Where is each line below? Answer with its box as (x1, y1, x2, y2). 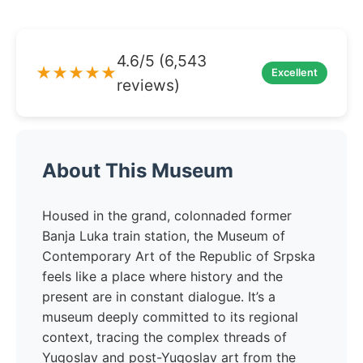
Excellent (271, 66, 318, 79)
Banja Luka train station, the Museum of (42, 228, 285, 244)
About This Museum (42, 159, 233, 182)
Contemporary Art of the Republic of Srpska (42, 248, 315, 264)
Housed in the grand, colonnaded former (42, 207, 292, 224)
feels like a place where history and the (42, 268, 283, 284)
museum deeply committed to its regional (42, 309, 298, 325)
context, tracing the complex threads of (42, 329, 287, 345)
